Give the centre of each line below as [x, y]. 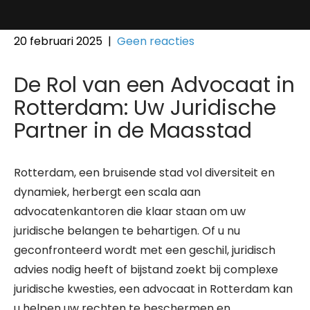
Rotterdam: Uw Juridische [145, 108]
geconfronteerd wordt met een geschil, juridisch [145, 250]
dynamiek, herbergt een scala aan [107, 192]
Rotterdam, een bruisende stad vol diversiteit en [144, 173]
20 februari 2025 [58, 41]
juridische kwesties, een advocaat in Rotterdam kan [153, 289]
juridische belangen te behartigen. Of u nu [127, 231]
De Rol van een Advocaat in [154, 85]
